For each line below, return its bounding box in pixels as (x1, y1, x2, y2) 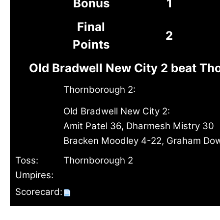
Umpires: (15, 169, 54, 181)
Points (73, 37, 110, 52)
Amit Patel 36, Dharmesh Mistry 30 (63, 120, 214, 132)
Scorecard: (15, 186, 62, 197)
